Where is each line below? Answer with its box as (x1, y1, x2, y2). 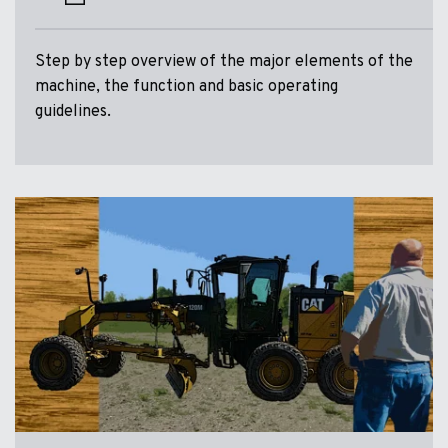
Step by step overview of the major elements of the (35, 51, 413, 72)
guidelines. (35, 101, 111, 122)
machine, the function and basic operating (35, 76, 338, 97)
